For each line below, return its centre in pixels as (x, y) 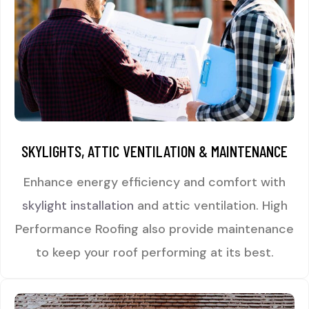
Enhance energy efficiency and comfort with (154, 182)
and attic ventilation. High (210, 206)
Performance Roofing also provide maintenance (154, 229)
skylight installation (78, 206)
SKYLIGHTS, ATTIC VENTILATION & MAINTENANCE (154, 151)
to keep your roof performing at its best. (154, 252)
